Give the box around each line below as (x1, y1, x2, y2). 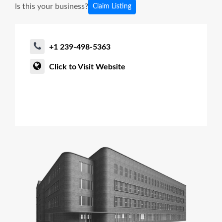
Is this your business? (15, 2, 88, 10)
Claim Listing (93, 2, 131, 10)
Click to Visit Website (49, 62, 125, 71)
